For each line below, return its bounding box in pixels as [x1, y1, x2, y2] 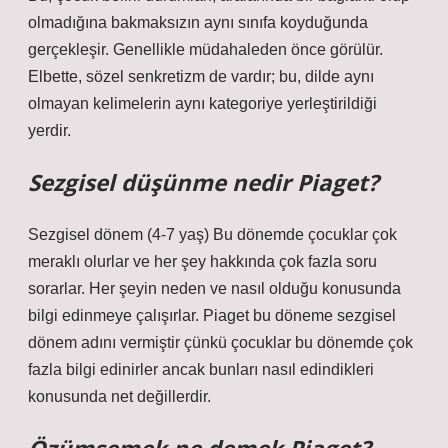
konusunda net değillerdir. [28, 388, 211, 405]
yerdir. [28, 122, 71, 139]
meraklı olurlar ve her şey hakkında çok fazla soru [28, 253, 377, 270]
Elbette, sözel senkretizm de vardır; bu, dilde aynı [28, 68, 374, 85]
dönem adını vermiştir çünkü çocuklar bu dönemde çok [28, 334, 413, 351]
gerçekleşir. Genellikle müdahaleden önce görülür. [28, 41, 383, 58]
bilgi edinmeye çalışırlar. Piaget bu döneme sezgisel [28, 307, 396, 324]
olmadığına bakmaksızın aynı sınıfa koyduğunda [28, 14, 368, 31]
